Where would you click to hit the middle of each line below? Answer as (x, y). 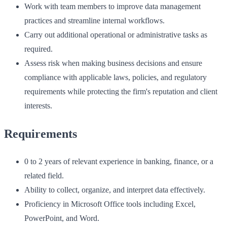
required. (39, 49)
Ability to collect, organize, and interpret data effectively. (115, 190)
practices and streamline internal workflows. (94, 21)
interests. (38, 106)
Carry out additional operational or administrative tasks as (116, 35)
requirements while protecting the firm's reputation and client (121, 92)
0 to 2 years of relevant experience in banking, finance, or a (119, 162)
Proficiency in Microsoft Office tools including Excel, (110, 204)
